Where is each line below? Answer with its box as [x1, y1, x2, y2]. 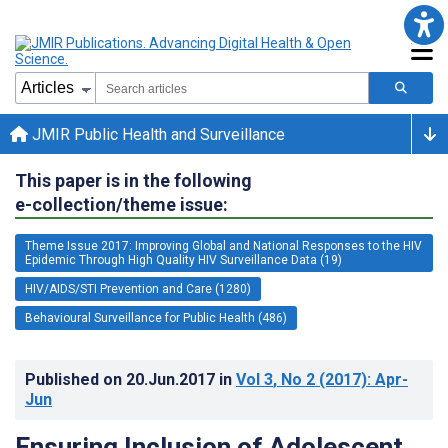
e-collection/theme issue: [15, 193, 228, 215]
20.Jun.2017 [126, 369, 219, 389]
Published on [25, 369, 126, 389]
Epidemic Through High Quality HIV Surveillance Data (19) [25, 252, 342, 267]
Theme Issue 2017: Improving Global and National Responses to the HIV [25, 238, 422, 253]
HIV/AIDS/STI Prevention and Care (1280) [25, 281, 251, 296]
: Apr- [367, 369, 408, 389]
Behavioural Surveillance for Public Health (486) [25, 310, 287, 325]
